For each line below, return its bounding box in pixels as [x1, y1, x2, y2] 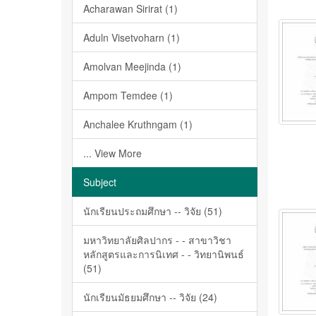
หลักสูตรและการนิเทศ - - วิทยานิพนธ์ [83, 247, 244, 261]
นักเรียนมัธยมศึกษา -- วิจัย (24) [83, 290, 217, 304]
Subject [83, 175, 116, 189]
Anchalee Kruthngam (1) [83, 117, 193, 131]
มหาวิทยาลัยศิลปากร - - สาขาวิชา [83, 233, 231, 247]
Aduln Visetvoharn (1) [83, 30, 180, 44]
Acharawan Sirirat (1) [83, 1, 178, 16]
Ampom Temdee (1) [83, 88, 173, 102]
